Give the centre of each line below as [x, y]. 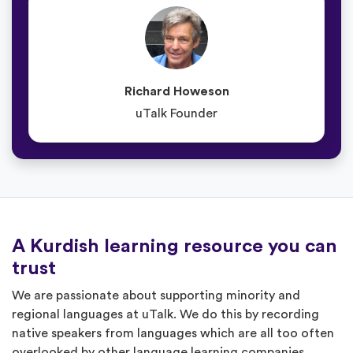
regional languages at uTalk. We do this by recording [165, 314]
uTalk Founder [176, 113]
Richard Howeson [176, 91]
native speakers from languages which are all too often [173, 333]
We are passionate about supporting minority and [156, 295]
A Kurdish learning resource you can [175, 246]
